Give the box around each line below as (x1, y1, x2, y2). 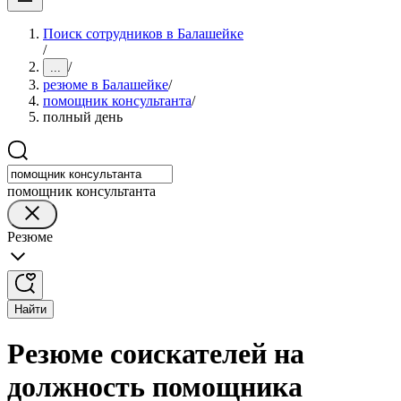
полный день (43, 109, 123, 124)
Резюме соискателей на (7, 337, 304, 371)
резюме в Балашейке (43, 77, 168, 92)
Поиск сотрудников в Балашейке (43, 26, 243, 41)
